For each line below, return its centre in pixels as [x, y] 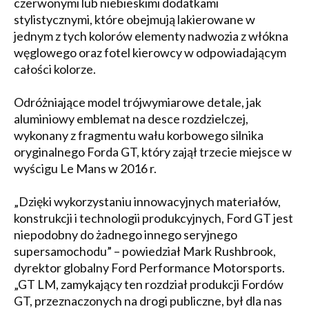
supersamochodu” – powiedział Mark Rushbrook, [145, 251]
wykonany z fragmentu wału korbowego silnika [139, 135]
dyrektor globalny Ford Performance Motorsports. [149, 267]
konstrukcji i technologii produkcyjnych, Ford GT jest [153, 218]
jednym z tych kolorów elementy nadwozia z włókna [151, 36]
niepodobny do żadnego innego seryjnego [126, 234]
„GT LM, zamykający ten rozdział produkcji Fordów [149, 284]
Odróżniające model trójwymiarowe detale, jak [138, 102]
